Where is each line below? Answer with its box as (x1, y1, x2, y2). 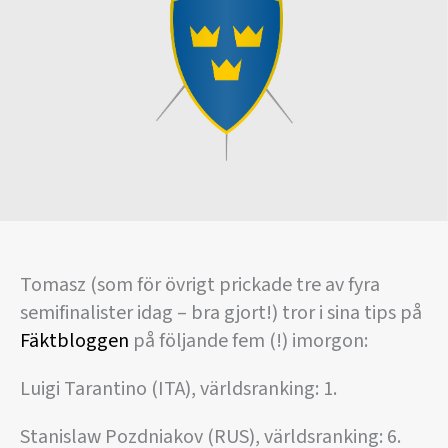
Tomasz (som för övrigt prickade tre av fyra (20, 270, 380, 299)
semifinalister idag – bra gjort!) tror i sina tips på (20, 298, 422, 327)
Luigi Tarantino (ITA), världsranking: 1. (20, 374, 337, 403)
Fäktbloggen (20, 326, 129, 355)
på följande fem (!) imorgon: (129, 326, 368, 355)
